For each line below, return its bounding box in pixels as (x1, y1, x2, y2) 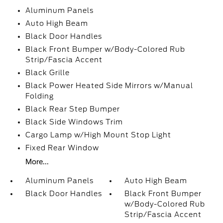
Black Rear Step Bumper (25, 105, 120, 113)
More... (25, 158, 49, 166)
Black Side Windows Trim (25, 118, 123, 126)
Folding (25, 92, 54, 100)
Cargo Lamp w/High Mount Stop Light (25, 131, 171, 139)
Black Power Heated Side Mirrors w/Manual (25, 82, 193, 90)
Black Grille (25, 69, 70, 77)
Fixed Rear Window (25, 144, 99, 152)
